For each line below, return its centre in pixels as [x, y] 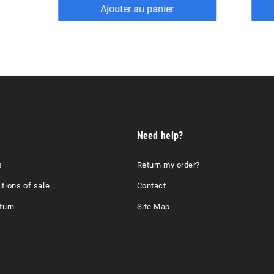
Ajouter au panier [140, 9]
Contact [151, 186]
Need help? [160, 136]
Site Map [153, 207]
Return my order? [168, 165]
